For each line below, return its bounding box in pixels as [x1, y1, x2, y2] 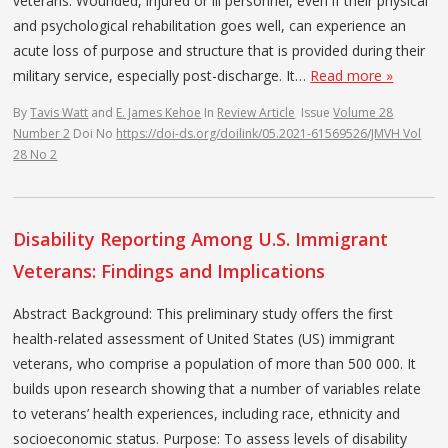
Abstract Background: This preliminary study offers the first [13, 303, 394, 323]
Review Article [217, 103, 296, 121]
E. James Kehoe [116, 103, 202, 121]
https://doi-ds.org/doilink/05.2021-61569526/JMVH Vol [116, 124, 422, 142]
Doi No [73, 124, 117, 142]
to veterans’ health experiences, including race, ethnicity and [13, 403, 401, 423]
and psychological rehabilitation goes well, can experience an [13, 15, 407, 35]
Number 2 [13, 124, 71, 142]
